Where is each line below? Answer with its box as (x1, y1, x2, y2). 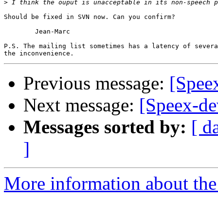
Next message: (23, 94, 139, 116)
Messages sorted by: (23, 116, 186, 138)
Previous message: (23, 73, 169, 94)
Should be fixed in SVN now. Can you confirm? (4, 13, 175, 21)
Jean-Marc (4, 28, 35, 36)
